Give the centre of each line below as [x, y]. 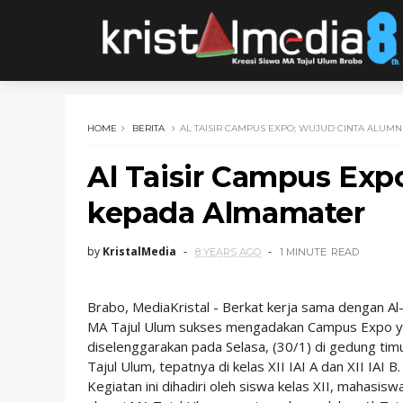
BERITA [148, 128]
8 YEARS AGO [228, 252]
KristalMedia [139, 251]
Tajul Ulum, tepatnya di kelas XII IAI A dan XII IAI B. [244, 366]
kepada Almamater [226, 213]
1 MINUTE [303, 252]
